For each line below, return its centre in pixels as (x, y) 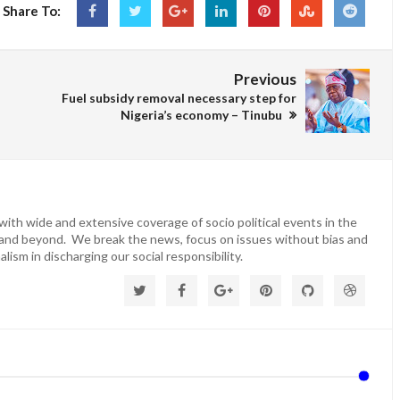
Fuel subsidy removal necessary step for (179, 97)
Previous (265, 79)
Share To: (32, 10)
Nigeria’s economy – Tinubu (203, 114)
